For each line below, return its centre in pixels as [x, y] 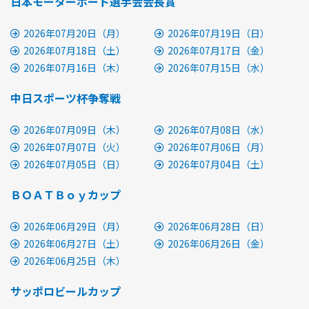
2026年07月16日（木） [74, 68]
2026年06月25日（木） [74, 261]
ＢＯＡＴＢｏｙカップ [66, 195]
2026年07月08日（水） [219, 130]
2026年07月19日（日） [219, 33]
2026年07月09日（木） [74, 130]
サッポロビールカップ [66, 291]
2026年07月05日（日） [74, 164]
